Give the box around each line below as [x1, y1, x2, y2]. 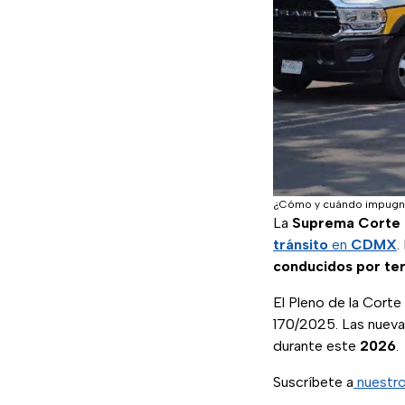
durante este [273, 337, 360, 355]
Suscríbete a [273, 373, 353, 391]
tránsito [273, 236, 328, 254]
